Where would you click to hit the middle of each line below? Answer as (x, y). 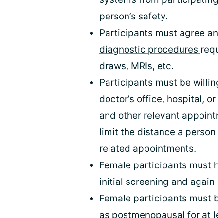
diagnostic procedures (150, 49)
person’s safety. (134, 16)
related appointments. (148, 149)
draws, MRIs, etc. (136, 66)
